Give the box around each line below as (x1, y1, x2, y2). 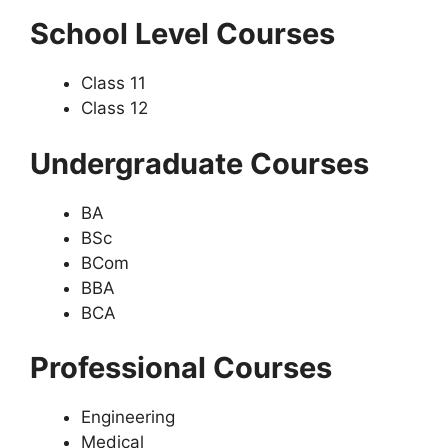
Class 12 (81, 98, 148, 118)
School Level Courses (30, 16, 335, 51)
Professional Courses (30, 350, 332, 385)
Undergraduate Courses (30, 145, 369, 181)
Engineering (81, 407, 175, 427)
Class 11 (81, 73, 146, 93)
